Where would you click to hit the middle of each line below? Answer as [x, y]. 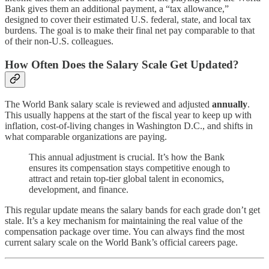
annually [230, 104]
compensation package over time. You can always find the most [125, 231]
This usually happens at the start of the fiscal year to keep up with [128, 115]
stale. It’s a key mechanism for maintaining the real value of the [124, 220]
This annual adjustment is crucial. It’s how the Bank [127, 157]
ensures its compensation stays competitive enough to [129, 168]
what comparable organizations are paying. [86, 136]
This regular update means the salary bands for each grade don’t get [132, 210]
